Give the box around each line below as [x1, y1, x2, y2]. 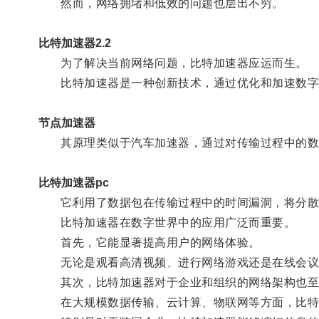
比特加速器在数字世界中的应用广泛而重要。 [38, 216, 296, 229]
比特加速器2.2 [38, 36, 111, 49]
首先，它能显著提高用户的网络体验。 [38, 236, 261, 249]
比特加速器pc [38, 176, 109, 189]
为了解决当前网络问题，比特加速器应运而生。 [38, 56, 308, 69]
